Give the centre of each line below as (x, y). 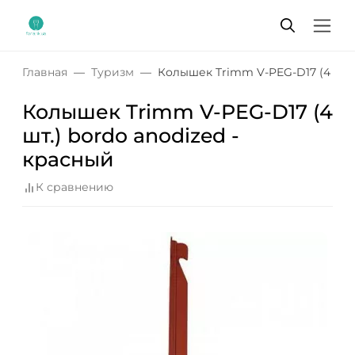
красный (68, 159)
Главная (45, 72)
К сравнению (74, 187)
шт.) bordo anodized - (131, 136)
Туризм (113, 72)
